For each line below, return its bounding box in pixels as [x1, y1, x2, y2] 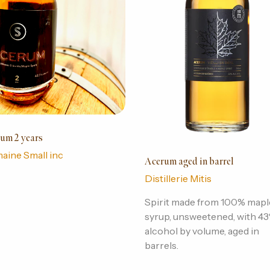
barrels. [144, 239, 178, 252]
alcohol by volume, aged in [144, 225, 259, 237]
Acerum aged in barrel [144, 156, 234, 168]
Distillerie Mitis [144, 172, 212, 185]
